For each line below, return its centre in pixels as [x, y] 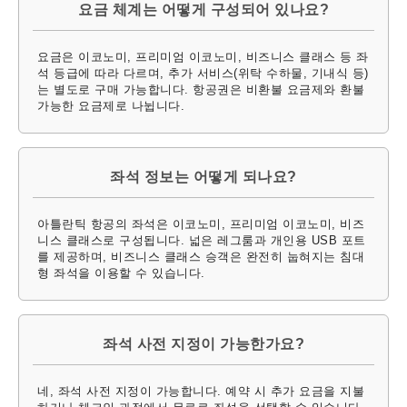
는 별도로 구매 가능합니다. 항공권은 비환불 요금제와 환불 [201, 89]
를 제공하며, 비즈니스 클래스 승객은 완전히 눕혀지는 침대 [201, 256]
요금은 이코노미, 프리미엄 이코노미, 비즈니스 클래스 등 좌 [203, 56]
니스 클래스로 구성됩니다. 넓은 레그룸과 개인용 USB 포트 [202, 240]
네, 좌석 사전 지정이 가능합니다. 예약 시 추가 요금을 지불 [201, 391]
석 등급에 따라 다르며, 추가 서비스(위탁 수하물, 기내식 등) [203, 73]
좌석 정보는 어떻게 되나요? [203, 176]
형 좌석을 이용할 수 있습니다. [121, 273]
